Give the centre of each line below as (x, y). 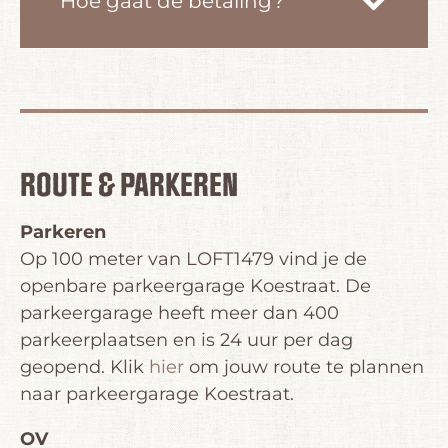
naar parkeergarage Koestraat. (157, 393)
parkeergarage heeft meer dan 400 (179, 312)
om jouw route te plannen (304, 366)
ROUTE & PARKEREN (129, 186)
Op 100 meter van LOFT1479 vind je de (193, 258)
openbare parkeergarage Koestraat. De (195, 285)
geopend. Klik (84, 366)
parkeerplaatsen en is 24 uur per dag (186, 339)
